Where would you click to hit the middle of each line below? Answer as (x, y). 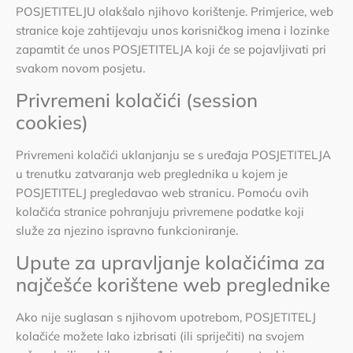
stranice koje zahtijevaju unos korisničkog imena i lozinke (173, 30)
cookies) (52, 122)
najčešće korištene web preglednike (173, 285)
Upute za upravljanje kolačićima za (171, 263)
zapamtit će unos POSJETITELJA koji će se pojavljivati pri (171, 49)
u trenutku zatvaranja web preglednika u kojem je (152, 173)
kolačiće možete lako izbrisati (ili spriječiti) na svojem (160, 336)
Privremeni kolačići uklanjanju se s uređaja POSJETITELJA (173, 154)
